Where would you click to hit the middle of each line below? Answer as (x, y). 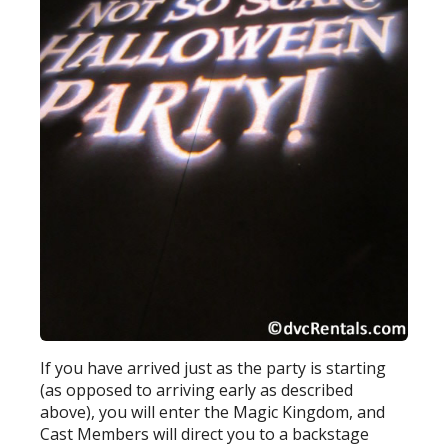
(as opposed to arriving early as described (197, 389)
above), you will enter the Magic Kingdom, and (213, 411)
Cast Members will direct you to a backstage (205, 433)
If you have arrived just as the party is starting (213, 367)
